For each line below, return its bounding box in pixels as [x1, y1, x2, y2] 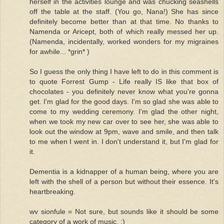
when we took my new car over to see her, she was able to [29, 117, 218, 125]
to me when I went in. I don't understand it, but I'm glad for [29, 137, 218, 145]
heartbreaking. [29, 187, 75, 195]
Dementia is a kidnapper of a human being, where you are [29, 167, 218, 175]
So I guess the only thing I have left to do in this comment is [29, 67, 218, 75]
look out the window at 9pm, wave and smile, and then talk [29, 127, 218, 135]
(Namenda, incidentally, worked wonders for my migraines [29, 37, 218, 45]
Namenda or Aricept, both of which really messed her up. [29, 27, 218, 35]
